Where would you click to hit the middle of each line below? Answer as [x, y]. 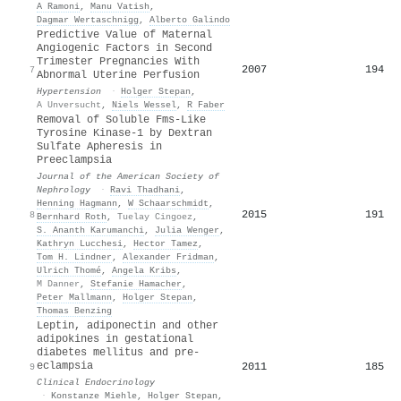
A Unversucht [69, 104]
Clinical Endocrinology [96, 382]
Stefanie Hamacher [136, 283]
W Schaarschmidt [168, 203]
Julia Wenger [187, 230]
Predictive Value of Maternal [124, 34]
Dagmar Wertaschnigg [88, 19]
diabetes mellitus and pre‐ [118, 352]
